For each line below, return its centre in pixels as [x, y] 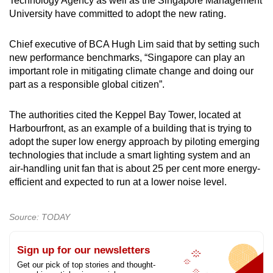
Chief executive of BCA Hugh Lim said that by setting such [134, 44]
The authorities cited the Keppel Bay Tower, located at [125, 115]
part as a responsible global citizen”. [87, 85]
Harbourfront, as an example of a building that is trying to [130, 129]
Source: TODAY [40, 217]
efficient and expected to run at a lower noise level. [118, 182]
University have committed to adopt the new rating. [118, 14]
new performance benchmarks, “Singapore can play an [127, 58]
